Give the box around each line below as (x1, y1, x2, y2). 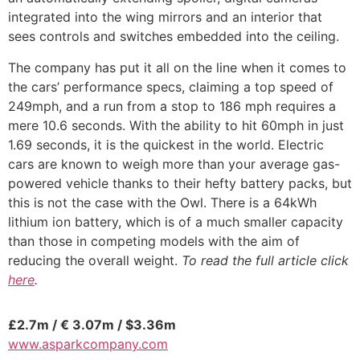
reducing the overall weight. (8, 252, 182, 268)
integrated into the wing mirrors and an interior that (8, 9, 322, 26)
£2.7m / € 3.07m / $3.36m (8, 316, 176, 333)
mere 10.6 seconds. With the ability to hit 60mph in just (8, 117, 344, 133)
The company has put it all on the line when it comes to (8, 59, 346, 76)
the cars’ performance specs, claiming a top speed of (8, 78, 333, 95)
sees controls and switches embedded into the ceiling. (8, 28, 339, 45)
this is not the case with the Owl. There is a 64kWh (8, 194, 317, 211)
